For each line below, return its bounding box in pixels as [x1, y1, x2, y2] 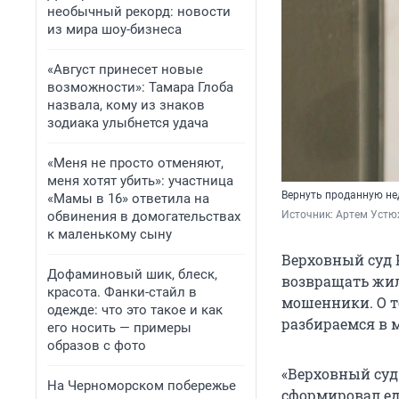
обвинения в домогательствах [47, 208, 240, 224]
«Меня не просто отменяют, [47, 155, 224, 171]
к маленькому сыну [47, 226, 172, 242]
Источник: [281, 208, 336, 222]
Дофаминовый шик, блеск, [47, 266, 217, 282]
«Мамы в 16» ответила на [47, 191, 209, 207]
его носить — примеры [47, 320, 191, 336]
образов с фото [47, 338, 146, 354]
